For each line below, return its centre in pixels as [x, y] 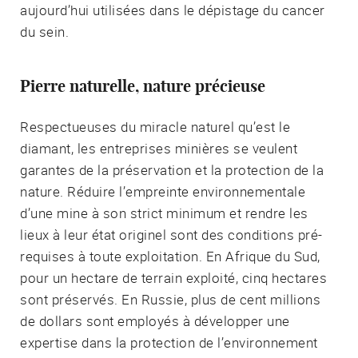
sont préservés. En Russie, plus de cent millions [170, 299]
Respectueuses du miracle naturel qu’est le [155, 126]
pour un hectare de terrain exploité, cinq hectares [173, 277]
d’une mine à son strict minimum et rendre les [164, 213]
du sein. [44, 31]
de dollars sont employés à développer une [155, 320]
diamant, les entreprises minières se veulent [159, 148]
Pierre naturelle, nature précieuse [143, 87]
